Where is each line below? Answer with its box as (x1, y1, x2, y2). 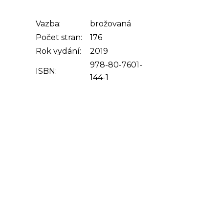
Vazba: (36, 19, 61, 28)
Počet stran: (36, 33, 82, 42)
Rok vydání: (36, 46, 81, 56)
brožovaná (90, 19, 131, 28)
